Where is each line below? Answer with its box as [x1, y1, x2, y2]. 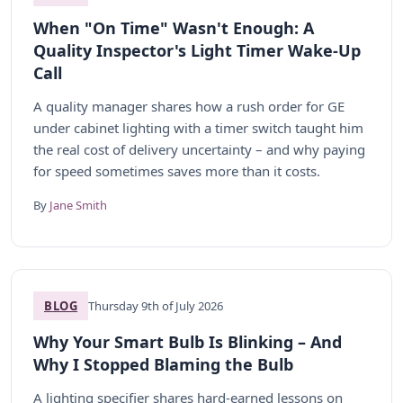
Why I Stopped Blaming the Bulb [33, 354, 293, 375]
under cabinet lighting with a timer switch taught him [33, 119, 363, 137]
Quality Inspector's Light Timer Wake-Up [33, 40, 361, 61]
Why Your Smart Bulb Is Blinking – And [33, 331, 342, 353]
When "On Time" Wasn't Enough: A [33, 17, 314, 39]
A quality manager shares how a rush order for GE [33, 97, 345, 115]
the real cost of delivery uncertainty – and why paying [33, 140, 365, 158]
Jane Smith [49, 197, 107, 213]
